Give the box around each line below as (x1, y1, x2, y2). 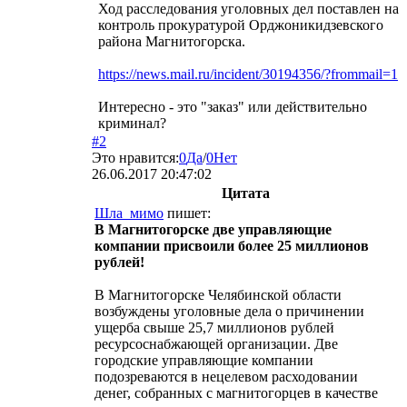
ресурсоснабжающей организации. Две (94, 335, 338, 352)
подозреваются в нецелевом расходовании (94, 368, 358, 384)
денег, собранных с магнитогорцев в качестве (94, 384, 378, 401)
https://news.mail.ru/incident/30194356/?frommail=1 (98, 65, 398, 82)
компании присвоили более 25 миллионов (94, 237, 369, 253)
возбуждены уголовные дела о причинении (94, 303, 364, 319)
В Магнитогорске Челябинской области (94, 286, 342, 303)
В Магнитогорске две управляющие (94, 221, 332, 237)
